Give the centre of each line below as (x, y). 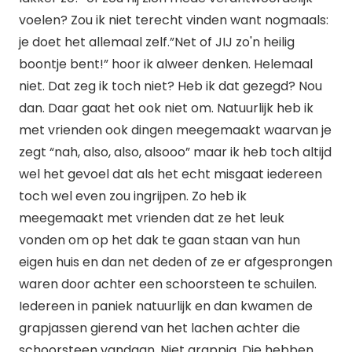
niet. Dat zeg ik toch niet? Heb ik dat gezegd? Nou (170, 86)
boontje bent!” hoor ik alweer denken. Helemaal (166, 64)
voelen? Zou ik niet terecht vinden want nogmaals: (174, 20)
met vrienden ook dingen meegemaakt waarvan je (175, 130)
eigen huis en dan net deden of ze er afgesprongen (176, 262)
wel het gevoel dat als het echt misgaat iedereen (170, 174)
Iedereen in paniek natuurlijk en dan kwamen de (166, 306)
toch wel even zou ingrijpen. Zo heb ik (133, 196)
